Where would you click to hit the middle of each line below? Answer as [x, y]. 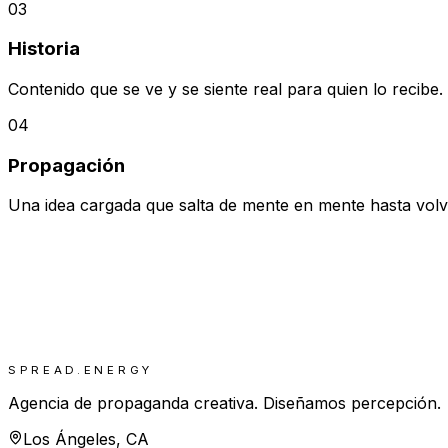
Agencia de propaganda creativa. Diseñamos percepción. [224, 402]
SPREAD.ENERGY [80, 369]
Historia [44, 49]
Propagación [66, 165]
